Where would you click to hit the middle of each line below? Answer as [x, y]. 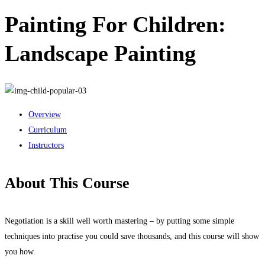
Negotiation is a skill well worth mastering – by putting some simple [119, 221]
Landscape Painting [100, 54]
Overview [45, 114]
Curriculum [48, 130]
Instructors [46, 145]
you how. [20, 252]
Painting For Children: [115, 25]
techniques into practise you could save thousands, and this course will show [132, 237]
